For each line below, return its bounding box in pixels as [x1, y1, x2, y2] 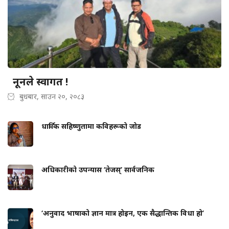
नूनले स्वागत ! [8, 74, 68, 88]
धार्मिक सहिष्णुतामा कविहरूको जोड [41, 121, 143, 131]
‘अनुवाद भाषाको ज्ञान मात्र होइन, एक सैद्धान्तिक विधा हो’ [41, 208, 206, 218]
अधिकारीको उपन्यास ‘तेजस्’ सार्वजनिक [41, 164, 158, 174]
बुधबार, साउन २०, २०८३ [19, 91, 84, 101]
